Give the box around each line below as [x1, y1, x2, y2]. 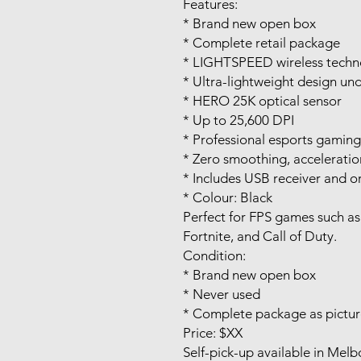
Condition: [183, 247, 246, 263]
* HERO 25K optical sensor [183, 92, 342, 109]
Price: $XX [183, 324, 243, 341]
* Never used [183, 285, 260, 302]
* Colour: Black [183, 189, 272, 205]
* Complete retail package [183, 34, 340, 51]
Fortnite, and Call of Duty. [183, 227, 337, 244]
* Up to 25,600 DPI [183, 111, 294, 128]
